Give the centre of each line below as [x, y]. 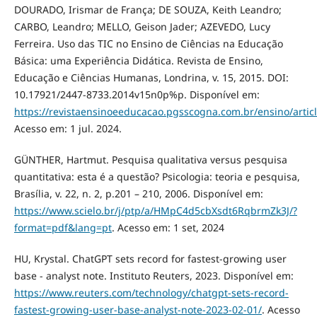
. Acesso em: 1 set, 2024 [168, 228]
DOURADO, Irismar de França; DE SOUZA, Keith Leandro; [148, 10]
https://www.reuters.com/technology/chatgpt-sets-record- [151, 293]
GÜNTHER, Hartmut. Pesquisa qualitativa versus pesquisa [150, 160]
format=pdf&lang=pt [63, 228]
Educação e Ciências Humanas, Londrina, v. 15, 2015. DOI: [151, 78]
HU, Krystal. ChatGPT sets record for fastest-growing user [150, 259]
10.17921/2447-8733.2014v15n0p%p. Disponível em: [137, 95]
